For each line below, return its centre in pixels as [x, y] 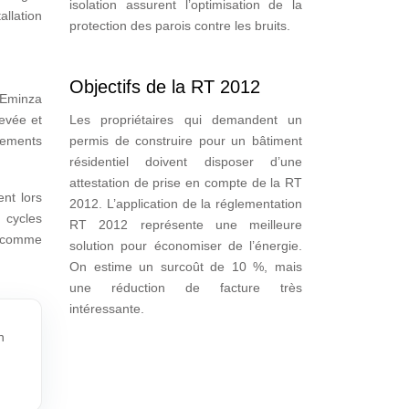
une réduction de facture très [186, 288]
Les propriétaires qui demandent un [186, 120]
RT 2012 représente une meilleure [186, 225]
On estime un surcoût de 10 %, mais [186, 267]
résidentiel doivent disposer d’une [186, 162]
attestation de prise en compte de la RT [186, 183]
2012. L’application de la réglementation [186, 204]
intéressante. [107, 309]
